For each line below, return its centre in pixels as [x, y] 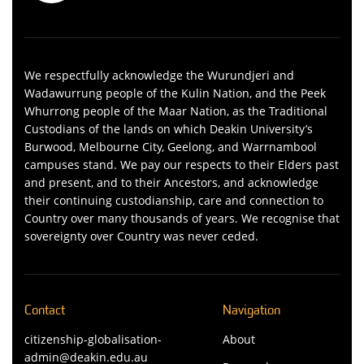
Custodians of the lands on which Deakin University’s [169, 128]
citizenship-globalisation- [93, 339]
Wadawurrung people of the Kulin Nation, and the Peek [175, 93]
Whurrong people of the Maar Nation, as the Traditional [176, 110]
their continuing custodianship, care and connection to [174, 200]
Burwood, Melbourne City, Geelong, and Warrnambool [171, 146]
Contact [45, 311]
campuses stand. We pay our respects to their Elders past [182, 164]
